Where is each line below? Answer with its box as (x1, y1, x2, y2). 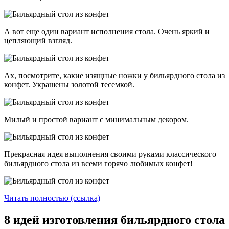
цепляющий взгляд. (4, 36, 74, 45)
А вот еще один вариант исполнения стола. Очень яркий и (4, 27, 210, 36)
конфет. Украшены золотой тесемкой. (4, 80, 136, 89)
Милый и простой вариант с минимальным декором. (4, 114, 191, 124)
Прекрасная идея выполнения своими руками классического (4, 149, 216, 158)
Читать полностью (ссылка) (4, 193, 100, 202)
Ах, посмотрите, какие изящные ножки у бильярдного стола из (4, 71, 225, 80)
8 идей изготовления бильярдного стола (4, 213, 225, 226)
